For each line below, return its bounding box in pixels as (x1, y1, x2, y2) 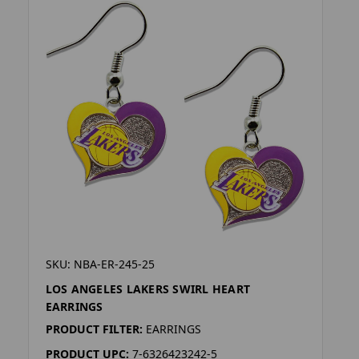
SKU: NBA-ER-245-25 (45, 256, 155, 272)
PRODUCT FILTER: (45, 321, 143, 337)
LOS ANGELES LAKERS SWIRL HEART (45, 281, 251, 297)
